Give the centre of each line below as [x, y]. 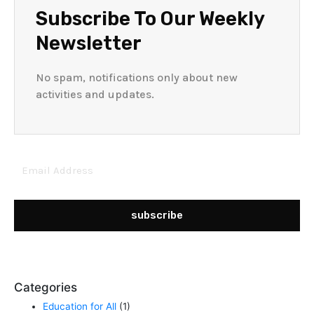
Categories [46, 287]
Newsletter [89, 43]
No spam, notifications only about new [137, 77]
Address [31, 176]
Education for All [80, 306]
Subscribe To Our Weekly [150, 18]
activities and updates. [95, 94]
